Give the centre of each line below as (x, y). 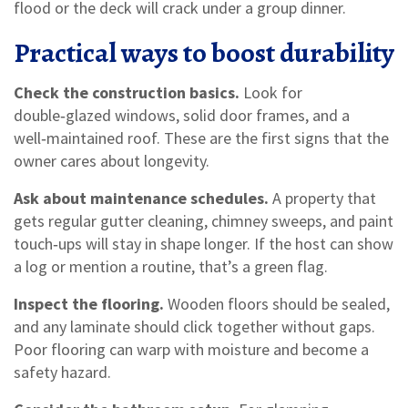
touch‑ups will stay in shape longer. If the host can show (204, 244)
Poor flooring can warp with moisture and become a (191, 349)
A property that (322, 198)
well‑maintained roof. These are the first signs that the (201, 138)
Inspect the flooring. (89, 304)
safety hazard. (62, 372)
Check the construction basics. (127, 92)
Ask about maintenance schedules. (141, 198)
